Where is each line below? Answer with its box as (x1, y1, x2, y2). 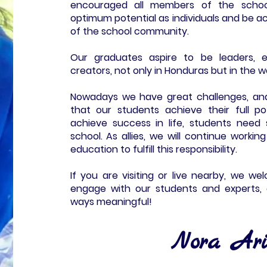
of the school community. (70, 24, 189, 38)
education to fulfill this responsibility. (70, 142, 237, 156)
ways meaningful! (70, 194, 152, 209)
